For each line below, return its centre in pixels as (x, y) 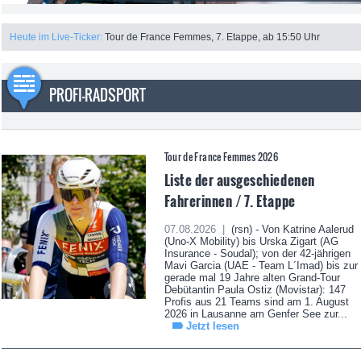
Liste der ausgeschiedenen (239, 180)
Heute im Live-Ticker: (56, 37)
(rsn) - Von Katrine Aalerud (290, 230)
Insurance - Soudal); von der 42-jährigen (257, 254)
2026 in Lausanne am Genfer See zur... (255, 314)
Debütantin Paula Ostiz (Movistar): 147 (255, 290)
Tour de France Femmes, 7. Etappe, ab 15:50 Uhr (212, 37)
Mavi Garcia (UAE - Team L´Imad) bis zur (261, 266)
